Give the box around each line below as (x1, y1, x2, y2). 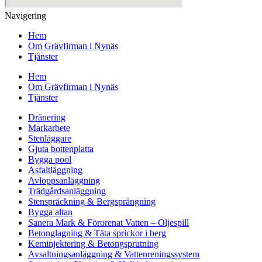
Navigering (5, 11, 46, 21)
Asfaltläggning (28, 165, 82, 175)
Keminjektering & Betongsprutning (28, 239, 158, 249)
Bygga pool (28, 154, 71, 165)
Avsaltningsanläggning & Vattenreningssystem (28, 249, 199, 260)
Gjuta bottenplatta (28, 144, 94, 154)
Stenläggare (28, 133, 71, 144)
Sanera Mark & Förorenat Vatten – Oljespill (28, 218, 189, 228)
